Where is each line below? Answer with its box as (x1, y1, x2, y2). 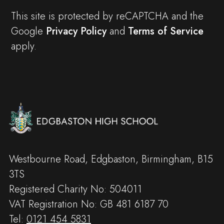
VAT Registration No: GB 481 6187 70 (8, 197, 168, 212)
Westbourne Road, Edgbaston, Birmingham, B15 (8, 152, 213, 167)
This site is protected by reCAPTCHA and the (10, 8, 203, 23)
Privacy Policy (45, 23, 106, 38)
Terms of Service (127, 23, 203, 38)
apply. (10, 38, 36, 53)
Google (10, 23, 46, 38)
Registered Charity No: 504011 (8, 182, 142, 197)
